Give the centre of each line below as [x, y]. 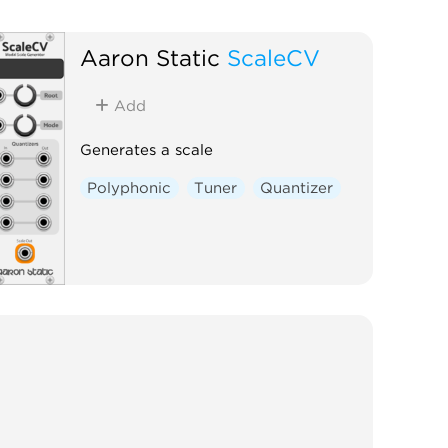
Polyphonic [129, 187]
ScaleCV [273, 57]
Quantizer [297, 187]
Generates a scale [146, 149]
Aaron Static [149, 57]
